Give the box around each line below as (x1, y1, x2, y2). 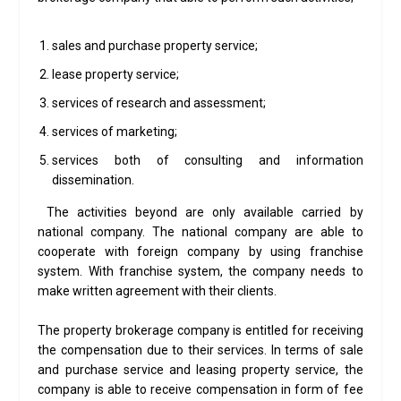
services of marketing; (52, 124, 178, 139)
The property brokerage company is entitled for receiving (38, 322, 363, 337)
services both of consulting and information (52, 152, 363, 167)
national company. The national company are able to (38, 224, 363, 239)
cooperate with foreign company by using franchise (38, 243, 363, 259)
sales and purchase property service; (52, 38, 259, 54)
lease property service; (52, 67, 180, 82)
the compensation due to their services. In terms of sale (38, 342, 363, 357)
